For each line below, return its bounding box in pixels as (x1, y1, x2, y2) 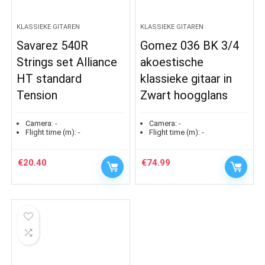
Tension (17, 88, 58, 103)
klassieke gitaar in (140, 72, 232, 86)
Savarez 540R (17, 38, 89, 53)
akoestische (140, 55, 204, 70)
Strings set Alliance (17, 55, 118, 70)
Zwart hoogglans (140, 88, 228, 103)
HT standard (17, 72, 82, 86)
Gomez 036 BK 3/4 (140, 38, 240, 53)
